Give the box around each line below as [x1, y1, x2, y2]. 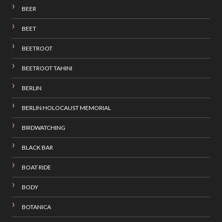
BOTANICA [21, 203, 51, 211]
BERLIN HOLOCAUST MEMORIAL [21, 104, 111, 112]
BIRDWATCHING [21, 124, 65, 132]
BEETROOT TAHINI [21, 64, 72, 72]
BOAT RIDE [21, 164, 51, 171]
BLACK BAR [21, 144, 53, 152]
